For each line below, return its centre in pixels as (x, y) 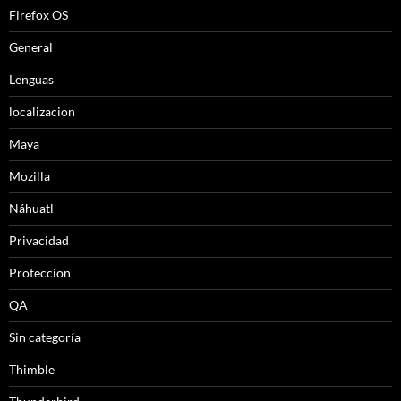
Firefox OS (38, 15)
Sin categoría (45, 337)
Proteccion (40, 273)
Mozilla (30, 176)
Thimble (32, 369)
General (31, 47)
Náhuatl (31, 208)
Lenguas (31, 79)
